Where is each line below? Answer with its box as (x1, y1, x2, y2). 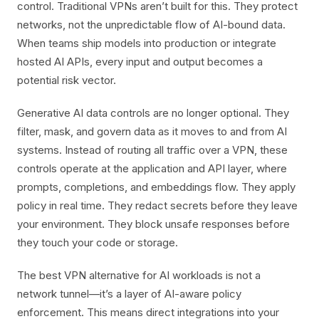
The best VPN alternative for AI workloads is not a (17, 268, 261, 282)
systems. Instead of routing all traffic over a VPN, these (17, 143, 288, 157)
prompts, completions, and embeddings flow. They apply (17, 180, 296, 194)
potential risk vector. (17, 73, 116, 87)
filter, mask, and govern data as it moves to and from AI (17, 125, 287, 138)
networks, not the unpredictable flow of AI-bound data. (17, 18, 286, 31)
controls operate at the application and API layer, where (17, 162, 287, 175)
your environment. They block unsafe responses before (17, 217, 290, 231)
